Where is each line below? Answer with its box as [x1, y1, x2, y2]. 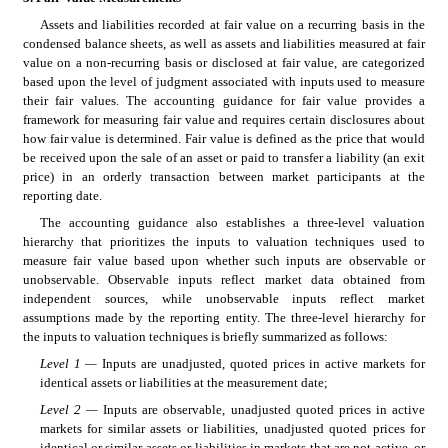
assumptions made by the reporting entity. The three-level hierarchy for [23, 310, 425, 325]
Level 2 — [39, 402, 104, 417]
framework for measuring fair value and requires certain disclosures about [23, 112, 425, 127]
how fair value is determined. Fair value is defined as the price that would [23, 131, 425, 146]
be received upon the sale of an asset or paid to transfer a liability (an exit [23, 150, 425, 165]
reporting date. [23, 188, 102, 203]
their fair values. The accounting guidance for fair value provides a [23, 93, 425, 108]
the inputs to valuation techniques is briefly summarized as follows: [23, 329, 388, 344]
